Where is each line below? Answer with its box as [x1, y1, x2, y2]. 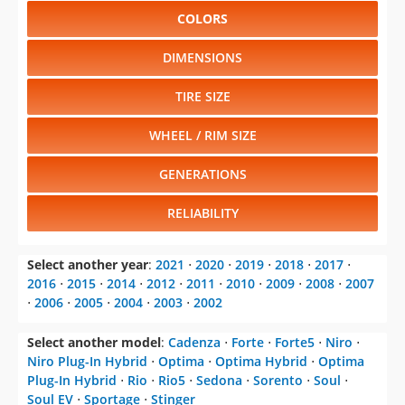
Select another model [27, 334, 161, 352]
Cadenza [168, 334, 221, 352]
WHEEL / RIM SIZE [148, 127, 257, 145]
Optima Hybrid [215, 353, 307, 371]
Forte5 [275, 334, 315, 352]
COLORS [177, 10, 228, 28]
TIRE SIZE [174, 88, 231, 106]
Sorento [253, 372, 303, 390]
